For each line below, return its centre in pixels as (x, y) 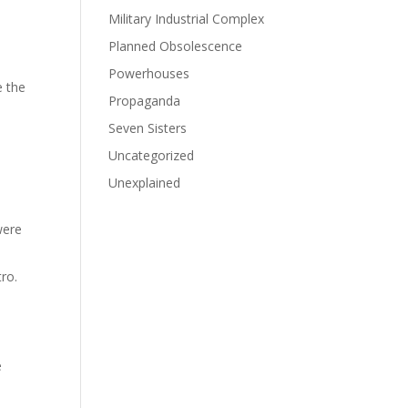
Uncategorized (152, 155)
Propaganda (145, 101)
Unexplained (145, 183)
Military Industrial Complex (187, 19)
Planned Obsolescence (176, 46)
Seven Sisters (148, 128)
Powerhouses (149, 73)
